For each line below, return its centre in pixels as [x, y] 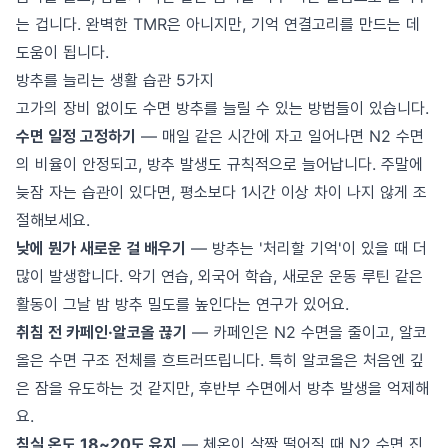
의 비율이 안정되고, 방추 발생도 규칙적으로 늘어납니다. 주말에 [219, 164]
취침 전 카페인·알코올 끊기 [101, 332]
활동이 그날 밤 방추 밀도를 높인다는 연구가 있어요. [182, 304]
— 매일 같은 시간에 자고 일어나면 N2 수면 [280, 136]
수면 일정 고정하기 [76, 136]
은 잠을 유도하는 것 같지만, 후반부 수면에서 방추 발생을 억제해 [222, 388]
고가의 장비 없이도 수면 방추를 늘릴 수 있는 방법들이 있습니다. [222, 108]
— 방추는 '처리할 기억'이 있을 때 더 [306, 248]
